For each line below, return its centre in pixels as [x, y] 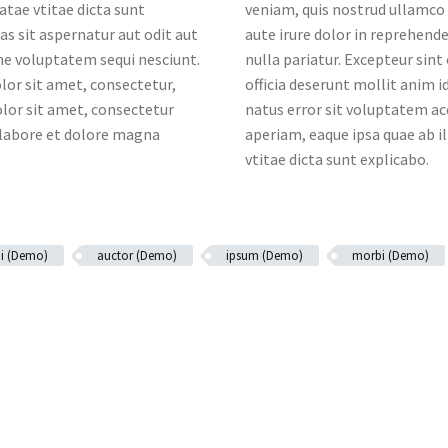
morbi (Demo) [390, 255]
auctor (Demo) [137, 255]
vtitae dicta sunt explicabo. [337, 159]
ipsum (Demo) [264, 255]
